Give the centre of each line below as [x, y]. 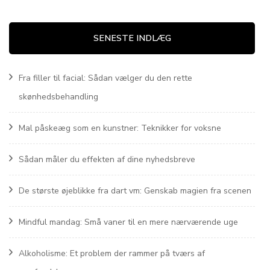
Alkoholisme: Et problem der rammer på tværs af [112, 253]
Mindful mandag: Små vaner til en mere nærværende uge [128, 222]
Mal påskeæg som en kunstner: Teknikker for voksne [120, 128]
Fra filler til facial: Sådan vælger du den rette [105, 78]
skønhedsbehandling [58, 96]
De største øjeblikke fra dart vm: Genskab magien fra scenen [135, 190]
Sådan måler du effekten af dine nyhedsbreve [107, 159]
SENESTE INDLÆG [132, 38]
